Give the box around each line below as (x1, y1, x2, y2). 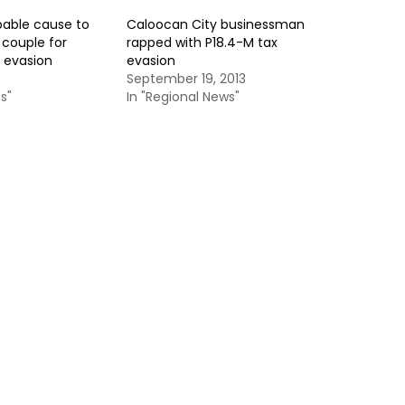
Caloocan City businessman (127, 15, 305, 33)
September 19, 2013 (127, 70, 246, 88)
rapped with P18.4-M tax (127, 33, 278, 52)
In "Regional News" (127, 88, 240, 106)
